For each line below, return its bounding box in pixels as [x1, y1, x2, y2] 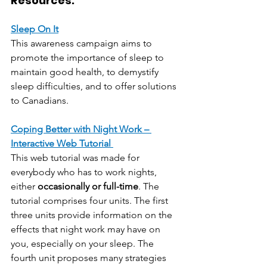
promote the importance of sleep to [11, 52, 166, 64]
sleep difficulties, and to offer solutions [11, 80, 179, 92]
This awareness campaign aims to [11, 38, 154, 49]
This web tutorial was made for [11, 152, 142, 164]
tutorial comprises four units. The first [11, 195, 170, 207]
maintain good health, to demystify [11, 66, 161, 78]
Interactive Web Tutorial [11, 138, 113, 150]
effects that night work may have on [11, 223, 163, 235]
